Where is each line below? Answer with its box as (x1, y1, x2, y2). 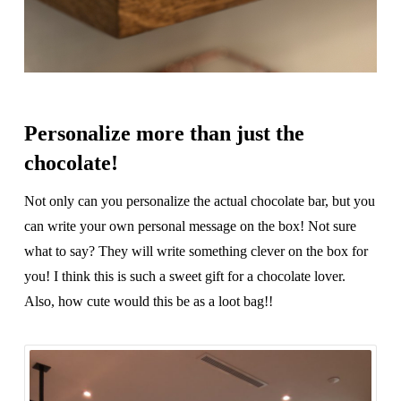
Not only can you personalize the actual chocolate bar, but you (23, 192, 375, 209)
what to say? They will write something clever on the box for (23, 243, 368, 259)
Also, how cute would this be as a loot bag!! (23, 293, 273, 309)
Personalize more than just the (23, 121, 304, 145)
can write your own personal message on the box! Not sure (23, 218, 356, 234)
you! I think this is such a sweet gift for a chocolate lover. (23, 268, 346, 284)
